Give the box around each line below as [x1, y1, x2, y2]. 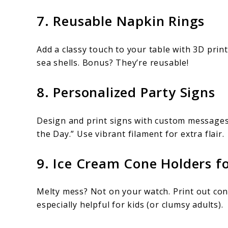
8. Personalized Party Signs [37, 82, 215, 101]
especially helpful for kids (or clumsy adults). [37, 199, 223, 211]
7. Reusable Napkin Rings [37, 12, 205, 31]
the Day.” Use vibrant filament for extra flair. [37, 128, 224, 139]
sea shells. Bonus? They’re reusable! [37, 56, 189, 68]
